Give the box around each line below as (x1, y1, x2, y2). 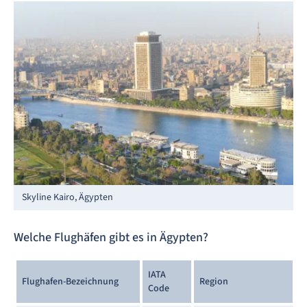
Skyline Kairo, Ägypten (22, 190, 113, 204)
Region (199, 274, 230, 288)
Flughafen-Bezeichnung (22, 274, 119, 288)
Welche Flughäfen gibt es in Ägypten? (14, 228, 208, 246)
